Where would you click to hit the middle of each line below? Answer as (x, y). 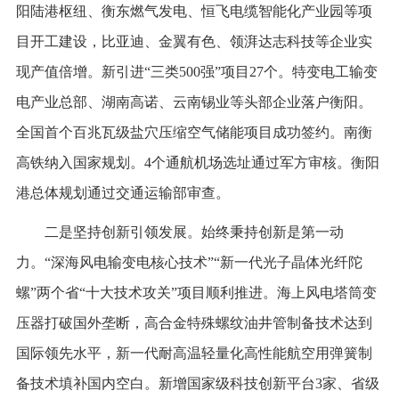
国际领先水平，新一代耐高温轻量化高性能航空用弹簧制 (194, 353)
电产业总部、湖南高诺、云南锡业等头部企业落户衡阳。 (194, 102)
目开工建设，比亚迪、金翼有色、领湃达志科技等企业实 (194, 41)
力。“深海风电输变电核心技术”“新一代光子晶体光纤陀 (189, 262)
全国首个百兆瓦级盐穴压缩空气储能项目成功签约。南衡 (194, 132)
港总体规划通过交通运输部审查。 (122, 192)
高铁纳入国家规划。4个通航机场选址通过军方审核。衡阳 (197, 162)
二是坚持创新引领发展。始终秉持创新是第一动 (194, 232)
